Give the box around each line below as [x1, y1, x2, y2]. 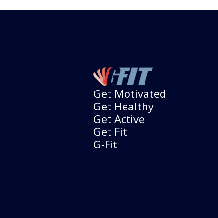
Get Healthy [93, 98, 154, 113]
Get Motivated [93, 86, 166, 101]
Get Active [93, 111, 145, 126]
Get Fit [93, 124, 127, 139]
